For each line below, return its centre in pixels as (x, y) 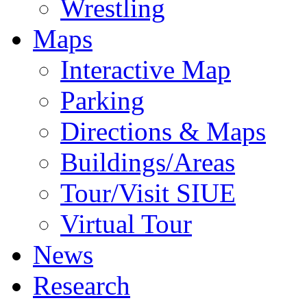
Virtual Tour (126, 224)
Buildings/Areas (148, 162)
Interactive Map (146, 70)
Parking (102, 100)
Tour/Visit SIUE (148, 193)
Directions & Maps (163, 131)
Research (82, 285)
